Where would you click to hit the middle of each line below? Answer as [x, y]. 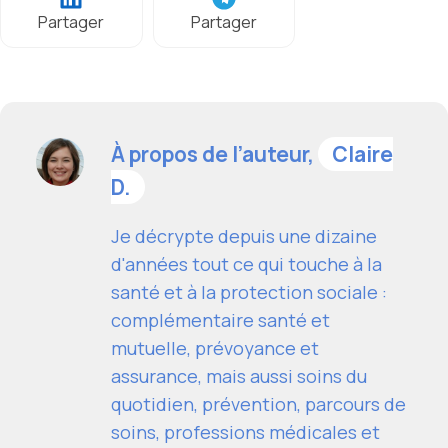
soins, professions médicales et [245, 432]
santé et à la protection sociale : [249, 292]
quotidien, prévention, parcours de [258, 404]
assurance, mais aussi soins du [239, 376]
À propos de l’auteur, [214, 154]
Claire [362, 154]
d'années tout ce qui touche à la [246, 264]
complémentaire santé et [220, 320]
